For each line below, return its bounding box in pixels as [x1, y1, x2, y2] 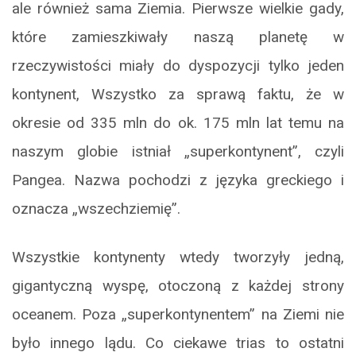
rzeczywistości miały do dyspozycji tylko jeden [12, 56, 344, 75]
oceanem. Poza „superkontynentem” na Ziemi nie [12, 305, 344, 324]
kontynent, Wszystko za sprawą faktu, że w [12, 85, 344, 104]
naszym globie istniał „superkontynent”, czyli [12, 142, 344, 161]
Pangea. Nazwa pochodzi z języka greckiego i [12, 171, 344, 190]
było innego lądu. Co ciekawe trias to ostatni [12, 334, 344, 353]
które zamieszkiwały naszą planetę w [12, 28, 344, 47]
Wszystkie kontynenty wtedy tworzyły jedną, [12, 248, 344, 267]
